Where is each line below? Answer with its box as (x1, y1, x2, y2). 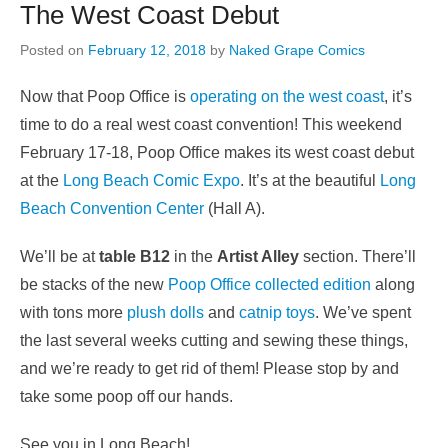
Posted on (20, 41, 88, 58)
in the (170, 247, 217, 265)
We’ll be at (20, 247, 99, 265)
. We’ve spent (315, 303, 411, 321)
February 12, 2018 (88, 41, 206, 58)
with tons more (20, 303, 127, 321)
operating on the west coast (190, 87, 384, 105)
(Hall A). (204, 199, 265, 217)
